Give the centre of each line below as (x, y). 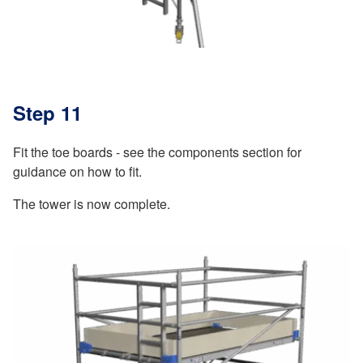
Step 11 (47, 112)
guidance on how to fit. (77, 171)
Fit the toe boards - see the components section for (157, 152)
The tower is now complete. (92, 203)
